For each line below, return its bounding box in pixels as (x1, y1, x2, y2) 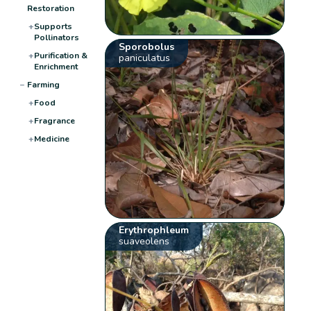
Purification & (33, 49, 87, 61)
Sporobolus (119, 40, 175, 53)
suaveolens (119, 234, 170, 248)
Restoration (26, 2, 74, 14)
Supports (33, 20, 72, 32)
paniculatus (119, 51, 171, 65)
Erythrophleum (119, 223, 190, 237)
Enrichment (33, 60, 78, 72)
